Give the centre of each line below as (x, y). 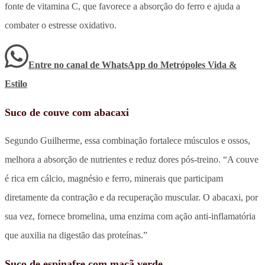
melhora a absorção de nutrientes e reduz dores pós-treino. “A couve (132, 159)
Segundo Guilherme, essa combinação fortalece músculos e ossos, (127, 140)
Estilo (16, 83)
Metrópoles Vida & (198, 64)
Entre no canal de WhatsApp (88, 64)
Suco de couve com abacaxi (67, 112)
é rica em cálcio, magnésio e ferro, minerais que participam (114, 178)
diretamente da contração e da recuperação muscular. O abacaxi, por (131, 197)
